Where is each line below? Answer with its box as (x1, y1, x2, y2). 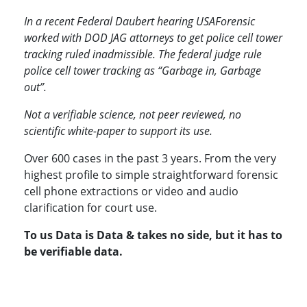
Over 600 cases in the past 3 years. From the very (24, 151, 276, 167)
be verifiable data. (24, 244, 123, 260)
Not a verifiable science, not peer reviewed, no (24, 107, 241, 123)
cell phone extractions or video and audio (24, 184, 238, 199)
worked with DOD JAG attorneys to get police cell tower (24, 30, 282, 46)
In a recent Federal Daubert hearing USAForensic (24, 14, 255, 29)
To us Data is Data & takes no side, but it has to (24, 228, 282, 243)
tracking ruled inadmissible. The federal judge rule (24, 47, 262, 62)
